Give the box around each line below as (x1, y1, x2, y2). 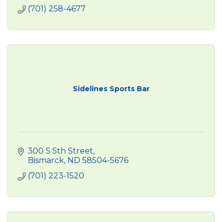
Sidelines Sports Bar (72, 84, 150, 93)
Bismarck (28, 155, 64, 165)
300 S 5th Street (28, 146, 93, 156)
